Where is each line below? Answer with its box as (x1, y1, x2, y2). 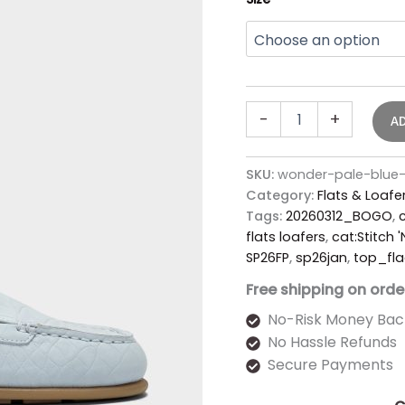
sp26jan (296, 248, 347, 267)
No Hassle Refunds (268, 332, 397, 353)
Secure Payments (268, 354, 393, 376)
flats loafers (246, 227, 325, 246)
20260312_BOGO (286, 206, 392, 225)
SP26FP (246, 248, 289, 267)
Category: (246, 185, 317, 204)
